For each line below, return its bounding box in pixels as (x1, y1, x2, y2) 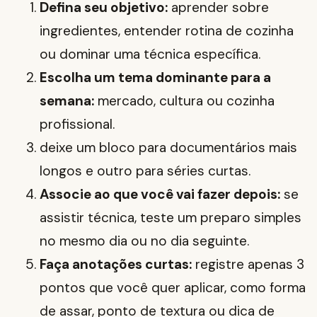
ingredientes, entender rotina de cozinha (40, 22, 294, 40)
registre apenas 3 (192, 255, 304, 274)
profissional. (40, 115, 115, 134)
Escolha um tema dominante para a (40, 69, 271, 87)
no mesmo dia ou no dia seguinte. (40, 232, 249, 250)
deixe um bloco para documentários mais (40, 139, 297, 157)
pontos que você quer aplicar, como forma (40, 279, 306, 297)
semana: (40, 92, 94, 110)
